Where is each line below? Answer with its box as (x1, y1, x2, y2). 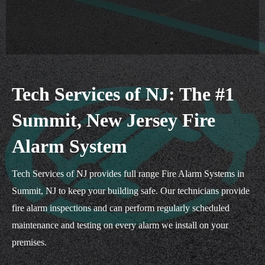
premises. (12, 237, 47, 247)
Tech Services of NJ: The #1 (12, 83, 234, 105)
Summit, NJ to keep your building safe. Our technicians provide (12, 186, 250, 196)
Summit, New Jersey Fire (12, 109, 215, 131)
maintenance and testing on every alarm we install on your (12, 220, 228, 230)
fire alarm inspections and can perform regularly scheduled (12, 203, 230, 213)
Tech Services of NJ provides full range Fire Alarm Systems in (12, 169, 244, 179)
